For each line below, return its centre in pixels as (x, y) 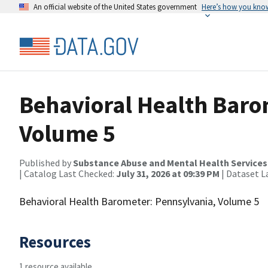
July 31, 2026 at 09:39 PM (168, 173)
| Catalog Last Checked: (68, 173)
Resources (55, 242)
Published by (46, 163)
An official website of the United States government (115, 7)
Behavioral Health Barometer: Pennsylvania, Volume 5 (139, 201)
